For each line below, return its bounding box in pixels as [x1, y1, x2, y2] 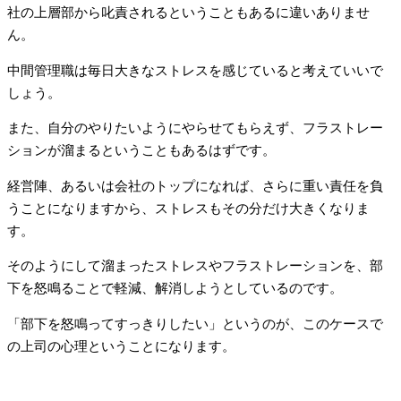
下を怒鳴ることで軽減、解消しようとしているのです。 [7, 281, 343, 296]
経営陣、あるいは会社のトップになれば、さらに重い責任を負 [7, 178, 383, 193]
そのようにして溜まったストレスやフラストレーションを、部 [7, 259, 383, 274]
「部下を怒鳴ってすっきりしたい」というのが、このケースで [7, 316, 383, 331]
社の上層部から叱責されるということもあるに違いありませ [7, 5, 370, 21]
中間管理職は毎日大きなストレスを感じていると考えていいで [7, 63, 383, 78]
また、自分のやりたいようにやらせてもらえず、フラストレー [7, 121, 383, 136]
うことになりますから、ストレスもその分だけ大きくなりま [7, 200, 370, 216]
